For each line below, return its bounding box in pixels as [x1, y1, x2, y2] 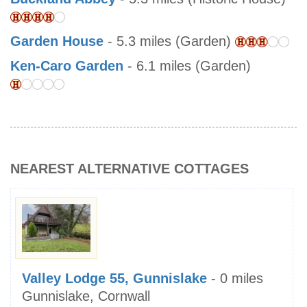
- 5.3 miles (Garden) [103, 34, 235, 49]
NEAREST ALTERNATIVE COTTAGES [10, 161, 249, 177]
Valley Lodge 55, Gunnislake [22, 271, 207, 286]
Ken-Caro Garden [10, 58, 123, 74]
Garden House [10, 34, 103, 49]
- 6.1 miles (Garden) [123, 58, 251, 74]
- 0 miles [207, 271, 263, 286]
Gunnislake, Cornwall [22, 288, 150, 304]
